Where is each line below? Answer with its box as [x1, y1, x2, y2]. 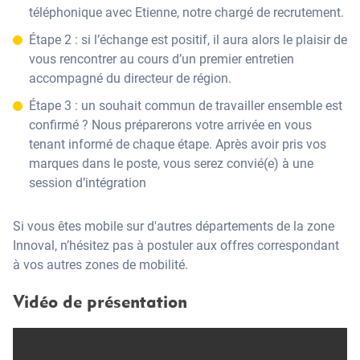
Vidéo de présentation [13, 290, 187, 312]
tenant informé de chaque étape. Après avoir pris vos [29, 137, 326, 152]
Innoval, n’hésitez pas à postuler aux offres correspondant [13, 238, 339, 253]
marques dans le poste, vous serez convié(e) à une [29, 156, 313, 171]
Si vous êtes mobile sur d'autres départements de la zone [13, 219, 334, 234]
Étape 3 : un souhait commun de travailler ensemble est [29, 98, 342, 113]
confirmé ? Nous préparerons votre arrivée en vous [29, 117, 312, 133]
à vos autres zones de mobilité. [13, 257, 188, 272]
